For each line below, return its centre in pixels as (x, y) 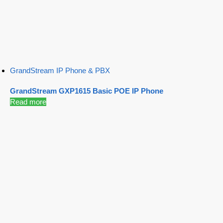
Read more (28, 102)
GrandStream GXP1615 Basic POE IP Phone (87, 91)
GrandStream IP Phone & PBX (60, 70)
